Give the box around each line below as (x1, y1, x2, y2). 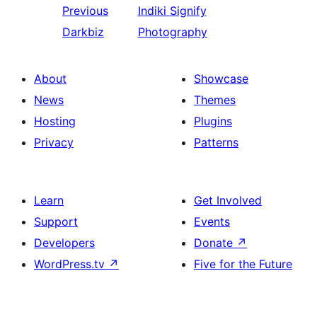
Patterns (194, 135, 238, 149)
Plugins (194, 114, 232, 128)
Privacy (34, 135, 74, 149)
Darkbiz (62, 25, 104, 39)
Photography (137, 25, 207, 39)
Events (194, 214, 230, 229)
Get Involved (194, 193, 262, 207)
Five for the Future (194, 257, 292, 271)
